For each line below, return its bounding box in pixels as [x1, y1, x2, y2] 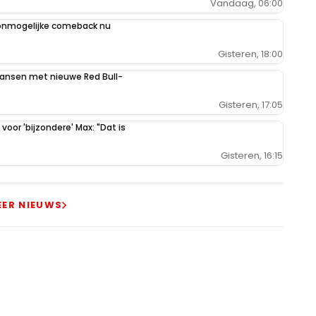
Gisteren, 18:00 [218, 47, 283, 61]
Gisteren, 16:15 [221, 148, 283, 162]
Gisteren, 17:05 [219, 97, 283, 111]
